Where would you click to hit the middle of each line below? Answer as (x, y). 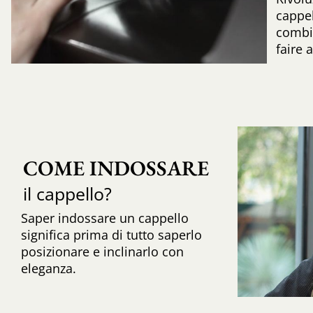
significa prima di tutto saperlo (111, 235)
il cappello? (67, 194)
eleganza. (48, 269)
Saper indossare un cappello (104, 218)
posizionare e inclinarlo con (102, 252)
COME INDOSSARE (116, 168)
